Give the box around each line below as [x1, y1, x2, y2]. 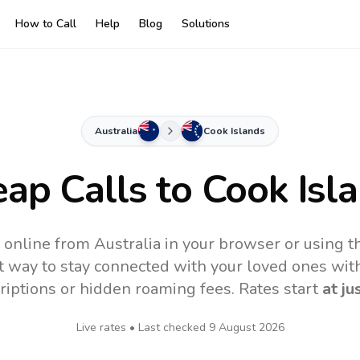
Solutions [182, 16, 230, 31]
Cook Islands [203, 125, 265, 137]
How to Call [15, 16, 76, 31]
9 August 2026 [208, 320, 284, 335]
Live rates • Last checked [76, 320, 209, 335]
